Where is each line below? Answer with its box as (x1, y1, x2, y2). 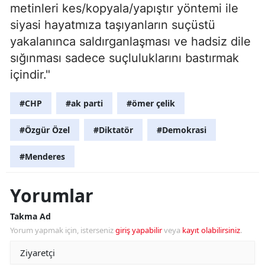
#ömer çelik (127, 98, 175, 109)
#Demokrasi (157, 124, 206, 136)
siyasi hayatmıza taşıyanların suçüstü (10, 18, 215, 33)
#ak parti (66, 98, 103, 109)
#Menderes (20, 151, 65, 163)
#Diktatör (93, 124, 133, 136)
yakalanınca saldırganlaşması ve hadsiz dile (10, 34, 251, 49)
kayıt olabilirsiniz (182, 225, 240, 236)
